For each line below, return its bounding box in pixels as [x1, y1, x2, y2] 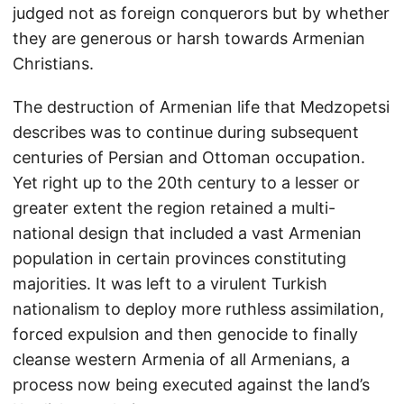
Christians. [13, 54, 94, 73]
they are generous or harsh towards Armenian [13, 29, 365, 48]
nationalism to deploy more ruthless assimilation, [13, 299, 384, 318]
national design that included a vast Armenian [13, 224, 362, 243]
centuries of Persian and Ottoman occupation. [13, 148, 365, 167]
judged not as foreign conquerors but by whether [13, 4, 390, 23]
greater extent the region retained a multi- [13, 198, 335, 217]
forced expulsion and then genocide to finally [13, 325, 358, 344]
